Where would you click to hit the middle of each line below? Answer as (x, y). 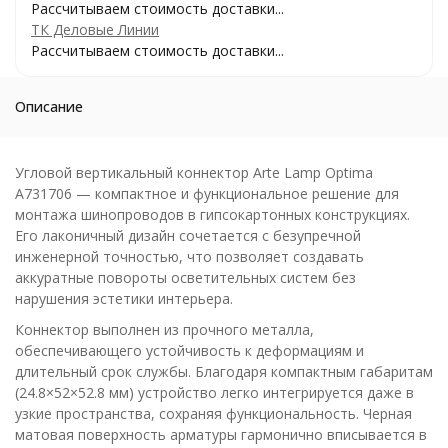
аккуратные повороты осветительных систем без (185, 277)
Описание (49, 106)
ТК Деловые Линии (95, 29)
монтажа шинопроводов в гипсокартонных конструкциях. (212, 214)
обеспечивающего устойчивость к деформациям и (189, 350)
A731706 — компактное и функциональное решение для (207, 193)
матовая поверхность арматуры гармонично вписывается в (221, 434)
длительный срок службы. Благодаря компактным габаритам (224, 371)
